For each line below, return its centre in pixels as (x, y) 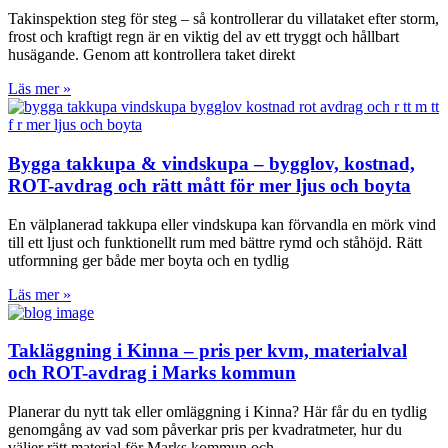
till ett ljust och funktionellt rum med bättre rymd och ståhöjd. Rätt (215, 242)
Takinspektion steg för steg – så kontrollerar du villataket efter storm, (223, 19)
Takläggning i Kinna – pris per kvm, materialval (207, 351)
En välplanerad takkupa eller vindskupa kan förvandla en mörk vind (222, 224)
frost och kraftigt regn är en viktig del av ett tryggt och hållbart (203, 37)
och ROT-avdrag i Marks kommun (152, 373)
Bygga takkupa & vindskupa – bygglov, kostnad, (211, 163)
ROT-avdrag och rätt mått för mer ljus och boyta (209, 185)
